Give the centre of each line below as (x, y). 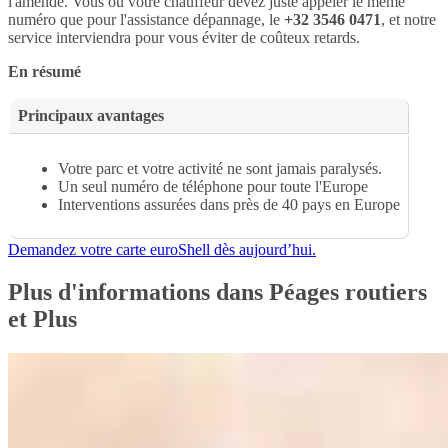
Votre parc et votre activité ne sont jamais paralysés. (220, 169)
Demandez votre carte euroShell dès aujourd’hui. (162, 250)
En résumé (44, 72)
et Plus (42, 319)
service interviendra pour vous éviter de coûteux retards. (184, 38)
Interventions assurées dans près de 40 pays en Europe (229, 205)
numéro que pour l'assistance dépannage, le (146, 20)
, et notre (408, 20)
